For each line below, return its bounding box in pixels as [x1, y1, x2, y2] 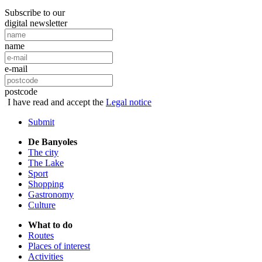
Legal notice [106, 97, 151, 108]
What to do [28, 220, 73, 230]
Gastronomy [28, 189, 74, 200]
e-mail [5, 64, 27, 74]
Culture [28, 200, 56, 211]
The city [28, 147, 58, 158]
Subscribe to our [5, 8, 65, 18]
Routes [28, 230, 54, 241]
